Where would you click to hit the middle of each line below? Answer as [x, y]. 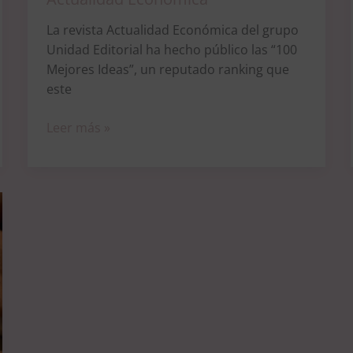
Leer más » [78, 128]
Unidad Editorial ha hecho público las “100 [171, 50]
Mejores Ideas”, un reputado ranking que [167, 70]
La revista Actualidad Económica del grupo [172, 30]
